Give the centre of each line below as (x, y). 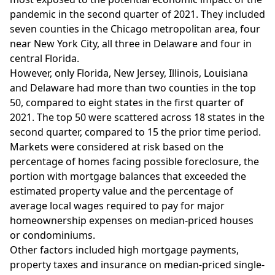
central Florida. (45, 58)
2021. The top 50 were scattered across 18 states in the (137, 117)
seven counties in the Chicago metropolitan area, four (135, 29)
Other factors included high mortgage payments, (124, 250)
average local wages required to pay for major (117, 206)
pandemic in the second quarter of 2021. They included (137, 14)
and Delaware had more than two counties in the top (133, 88)
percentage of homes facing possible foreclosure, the (134, 161)
